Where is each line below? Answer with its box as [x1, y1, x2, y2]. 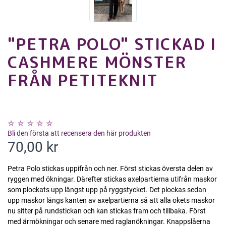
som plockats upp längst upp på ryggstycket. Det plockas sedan [8, 185, 206, 194]
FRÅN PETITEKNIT [8, 69, 158, 91]
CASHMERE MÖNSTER [8, 50, 187, 73]
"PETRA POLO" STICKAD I [8, 32, 216, 55]
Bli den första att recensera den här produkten [8, 129, 151, 137]
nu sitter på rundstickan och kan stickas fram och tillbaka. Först [8, 206, 206, 215]
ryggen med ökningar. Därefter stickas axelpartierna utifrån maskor [8, 175, 217, 183]
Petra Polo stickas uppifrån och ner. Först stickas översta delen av [8, 164, 213, 173]
